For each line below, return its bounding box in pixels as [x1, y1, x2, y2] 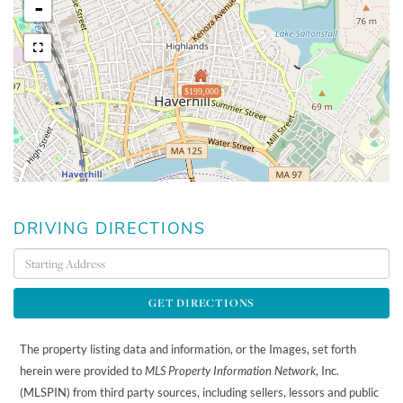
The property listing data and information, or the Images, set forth [20, 341, 357, 356]
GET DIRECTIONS [148, 294, 255, 310]
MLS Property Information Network [145, 363, 317, 378]
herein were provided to [20, 363, 146, 378]
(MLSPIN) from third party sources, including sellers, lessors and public [20, 384, 380, 399]
